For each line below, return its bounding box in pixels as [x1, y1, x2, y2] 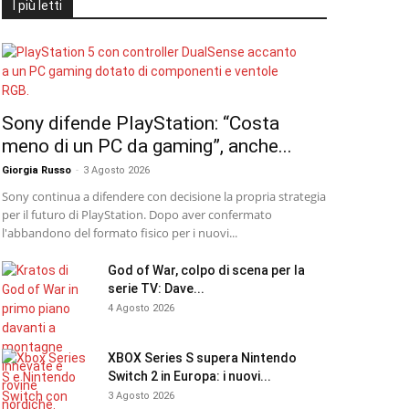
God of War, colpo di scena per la [108, 263, 305, 278]
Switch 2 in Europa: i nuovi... [108, 369, 271, 383]
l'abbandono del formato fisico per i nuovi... [2, 225, 237, 241]
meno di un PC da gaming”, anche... [2, 135, 292, 157]
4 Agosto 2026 [108, 302, 174, 314]
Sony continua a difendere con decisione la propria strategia [2, 188, 326, 204]
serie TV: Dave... [108, 281, 204, 296]
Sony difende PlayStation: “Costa [2, 112, 279, 134]
